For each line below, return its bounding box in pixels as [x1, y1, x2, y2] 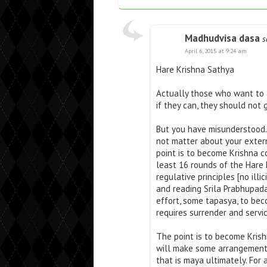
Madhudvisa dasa [185, 31, 260, 45]
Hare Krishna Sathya [156, 63, 234, 75]
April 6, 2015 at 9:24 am [185, 46, 247, 55]
